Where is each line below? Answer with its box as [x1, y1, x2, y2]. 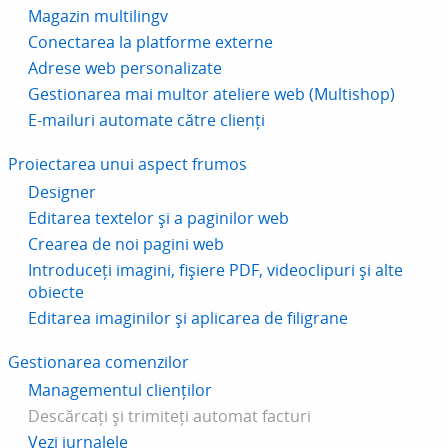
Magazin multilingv [28, 5, 168, 27]
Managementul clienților [28, 379, 212, 401]
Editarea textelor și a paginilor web [28, 207, 289, 229]
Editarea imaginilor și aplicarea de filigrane [28, 307, 348, 329]
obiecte [28, 281, 84, 303]
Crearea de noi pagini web [28, 233, 224, 255]
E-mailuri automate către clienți [28, 109, 265, 131]
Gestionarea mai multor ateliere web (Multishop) [28, 83, 395, 105]
